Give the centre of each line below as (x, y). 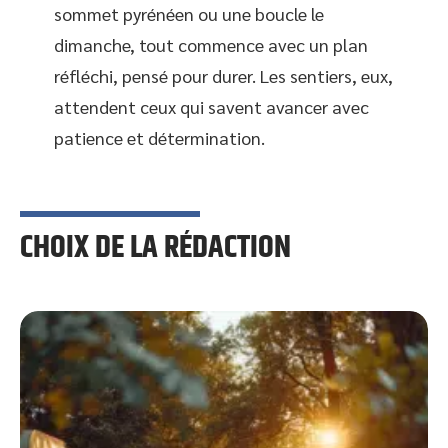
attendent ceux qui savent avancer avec (211, 106)
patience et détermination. (159, 137)
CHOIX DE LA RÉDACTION (155, 247)
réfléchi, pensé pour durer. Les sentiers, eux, (223, 75)
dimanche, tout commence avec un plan (211, 44)
